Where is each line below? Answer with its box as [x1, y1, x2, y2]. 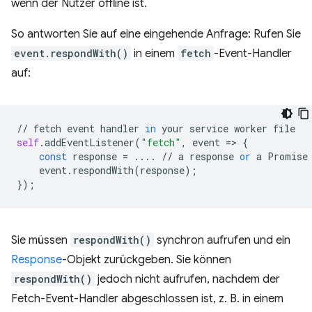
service [189, 122, 228, 136]
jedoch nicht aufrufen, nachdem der [95, 272, 280, 287]
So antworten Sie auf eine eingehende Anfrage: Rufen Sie [11, 27, 301, 42]
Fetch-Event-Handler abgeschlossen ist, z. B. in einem [11, 292, 283, 306]
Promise [267, 150, 308, 164]
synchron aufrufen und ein [154, 233, 290, 248]
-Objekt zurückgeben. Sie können [62, 253, 231, 267]
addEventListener [45, 136, 134, 150]
